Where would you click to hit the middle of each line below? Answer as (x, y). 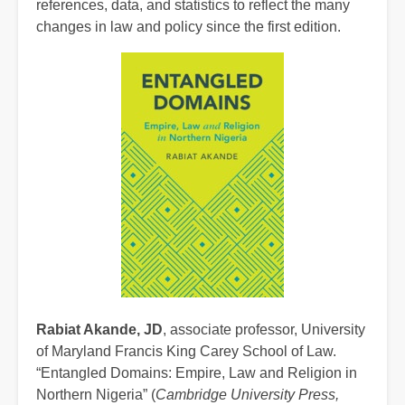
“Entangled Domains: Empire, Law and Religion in (197, 372)
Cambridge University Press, (247, 394)
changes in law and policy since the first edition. (188, 26)
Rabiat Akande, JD (99, 329)
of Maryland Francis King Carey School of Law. (186, 351)
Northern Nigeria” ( (96, 394)
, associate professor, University (264, 329)
